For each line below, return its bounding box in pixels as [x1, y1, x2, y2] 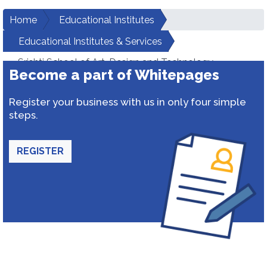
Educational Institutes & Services [18, 36, 162, 47]
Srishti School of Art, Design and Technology [18, 57, 213, 68]
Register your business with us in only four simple [9, 96, 246, 108]
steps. [9, 109, 38, 121]
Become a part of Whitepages [9, 66, 219, 83]
